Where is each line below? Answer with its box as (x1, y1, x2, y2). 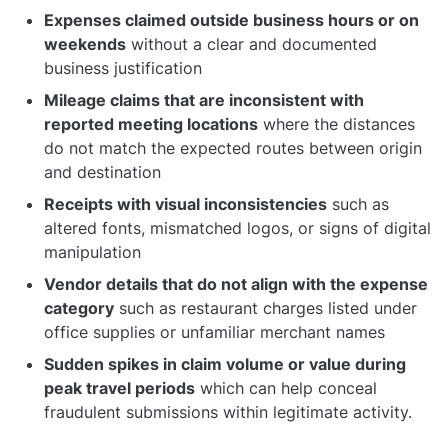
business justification (44, 57, 202, 78)
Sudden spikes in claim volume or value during (44, 353, 406, 374)
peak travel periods (44, 377, 195, 398)
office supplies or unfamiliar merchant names (44, 321, 385, 342)
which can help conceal (195, 377, 377, 398)
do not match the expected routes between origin (44, 137, 422, 158)
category (44, 297, 114, 318)
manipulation (44, 241, 141, 262)
